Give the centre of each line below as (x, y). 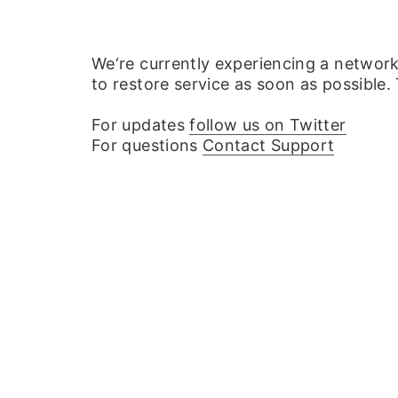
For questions (147, 145)
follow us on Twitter (268, 125)
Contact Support (269, 145)
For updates (141, 125)
